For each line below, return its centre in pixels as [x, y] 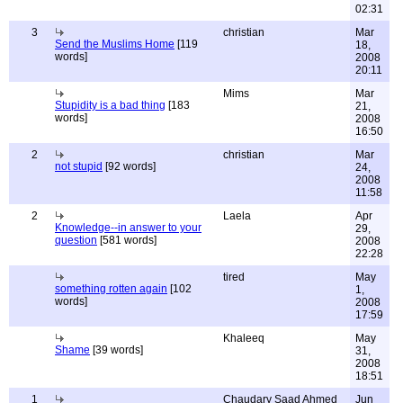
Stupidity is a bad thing [110, 105]
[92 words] [129, 166]
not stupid [79, 166]
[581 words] [127, 240]
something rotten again [111, 289]
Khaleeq [244, 338]
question [76, 240]
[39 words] [116, 350]
